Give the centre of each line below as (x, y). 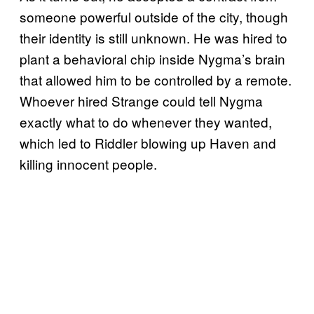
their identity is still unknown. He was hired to (153, 37)
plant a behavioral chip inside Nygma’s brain (152, 58)
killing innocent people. (88, 163)
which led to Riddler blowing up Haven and (148, 142)
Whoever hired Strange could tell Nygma (141, 100)
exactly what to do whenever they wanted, (146, 121)
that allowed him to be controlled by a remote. (156, 79)
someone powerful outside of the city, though (154, 16)
